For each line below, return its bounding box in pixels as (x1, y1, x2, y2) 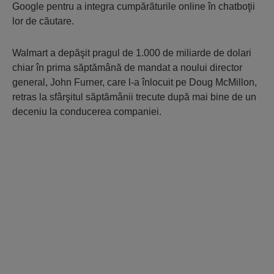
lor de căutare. (12, 16, 74, 27)
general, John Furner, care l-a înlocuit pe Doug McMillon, (12, 77, 257, 88)
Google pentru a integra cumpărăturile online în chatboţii (12, 1, 255, 12)
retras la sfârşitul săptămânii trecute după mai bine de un (12, 92, 256, 103)
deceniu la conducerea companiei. (12, 106, 161, 117)
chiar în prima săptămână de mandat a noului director (12, 62, 242, 73)
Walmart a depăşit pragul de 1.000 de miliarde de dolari (12, 48, 251, 59)
